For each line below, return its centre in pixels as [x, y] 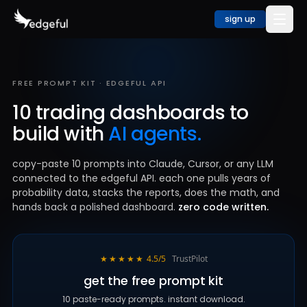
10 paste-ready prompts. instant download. [153, 299]
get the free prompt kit [153, 281]
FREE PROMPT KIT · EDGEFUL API [90, 83]
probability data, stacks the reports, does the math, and [146, 193]
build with [61, 134]
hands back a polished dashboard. [94, 207]
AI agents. [155, 134]
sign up [240, 19]
